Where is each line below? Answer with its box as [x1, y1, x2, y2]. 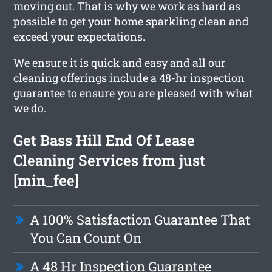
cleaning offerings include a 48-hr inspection [13, 70, 245, 85]
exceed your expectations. [13, 29, 146, 44]
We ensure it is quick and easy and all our [13, 55, 226, 70]
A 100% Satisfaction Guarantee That [30, 210, 251, 228]
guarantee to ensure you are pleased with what [13, 85, 253, 100]
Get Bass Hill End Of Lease [13, 130, 195, 150]
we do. [13, 100, 47, 115]
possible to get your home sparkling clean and [13, 13, 250, 29]
